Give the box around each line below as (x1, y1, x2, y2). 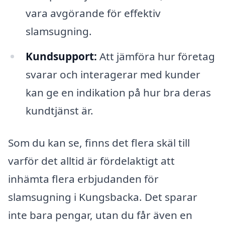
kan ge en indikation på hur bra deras (25, 85, 211, 99)
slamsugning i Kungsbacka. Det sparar (8, 189, 197, 204)
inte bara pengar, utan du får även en (8, 207, 192, 222)
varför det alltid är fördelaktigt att (8, 153, 175, 168)
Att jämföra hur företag (96, 49, 215, 63)
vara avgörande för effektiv (25, 6, 161, 20)
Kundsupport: (25, 49, 97, 63)
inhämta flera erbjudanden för (8, 171, 159, 186)
